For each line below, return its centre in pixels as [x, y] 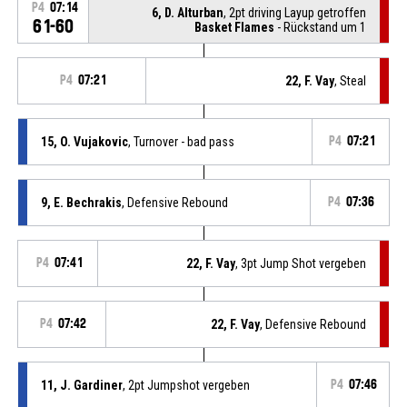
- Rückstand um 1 [321, 27]
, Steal [351, 80]
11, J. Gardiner [81, 385]
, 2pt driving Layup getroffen [295, 12]
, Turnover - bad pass [181, 141]
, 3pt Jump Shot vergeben [301, 263]
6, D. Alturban [188, 12]
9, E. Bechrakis [81, 202]
